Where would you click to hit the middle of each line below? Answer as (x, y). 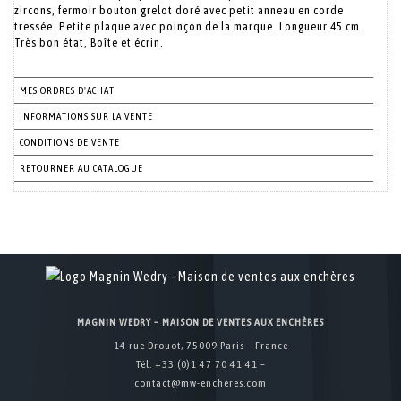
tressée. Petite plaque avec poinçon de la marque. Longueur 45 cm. (189, 26)
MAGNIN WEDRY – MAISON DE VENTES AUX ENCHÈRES (200, 322)
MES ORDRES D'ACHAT (67, 90)
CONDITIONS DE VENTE (70, 142)
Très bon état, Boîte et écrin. (89, 43)
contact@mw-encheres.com (200, 383)
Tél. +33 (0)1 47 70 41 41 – (200, 364)
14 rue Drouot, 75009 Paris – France (200, 346)
